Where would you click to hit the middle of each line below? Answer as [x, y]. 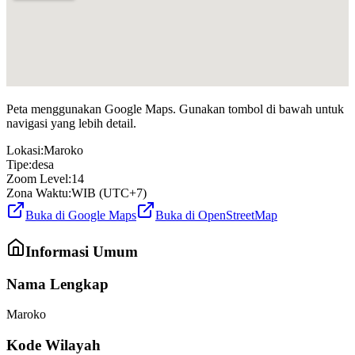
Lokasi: [25, 151]
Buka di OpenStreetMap [216, 216]
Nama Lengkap [57, 284]
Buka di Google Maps [81, 216]
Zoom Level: [39, 179]
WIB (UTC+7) [109, 193]
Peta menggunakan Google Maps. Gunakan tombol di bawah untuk [175, 109]
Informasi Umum [82, 252]
